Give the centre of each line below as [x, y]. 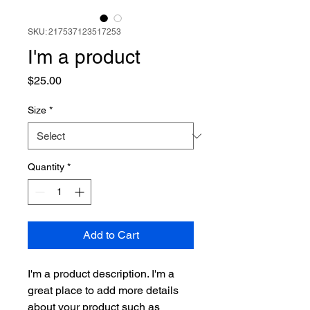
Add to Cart [111, 235]
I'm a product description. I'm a [102, 274]
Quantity [46, 167]
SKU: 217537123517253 [74, 32]
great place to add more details [104, 290]
